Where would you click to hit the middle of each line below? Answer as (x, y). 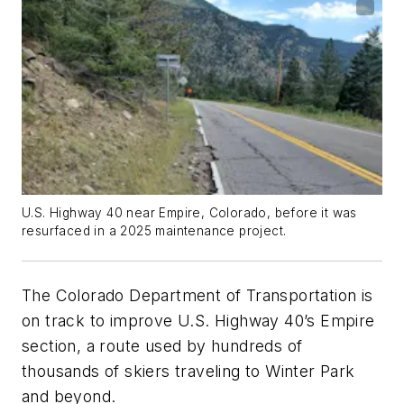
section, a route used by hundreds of (162, 345)
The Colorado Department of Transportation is (197, 295)
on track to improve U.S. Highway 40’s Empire (198, 320)
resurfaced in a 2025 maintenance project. (154, 230)
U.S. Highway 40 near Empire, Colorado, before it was (189, 212)
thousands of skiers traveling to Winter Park (188, 371)
